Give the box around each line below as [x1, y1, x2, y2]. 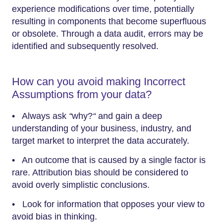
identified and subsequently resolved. [12, 41, 159, 51]
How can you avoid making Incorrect [12, 75, 185, 88]
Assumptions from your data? [12, 88, 152, 101]
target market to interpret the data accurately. [12, 135, 189, 146]
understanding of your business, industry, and [12, 123, 191, 133]
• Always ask [12, 111, 69, 121]
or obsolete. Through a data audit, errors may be [12, 29, 203, 39]
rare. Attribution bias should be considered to [12, 167, 188, 177]
